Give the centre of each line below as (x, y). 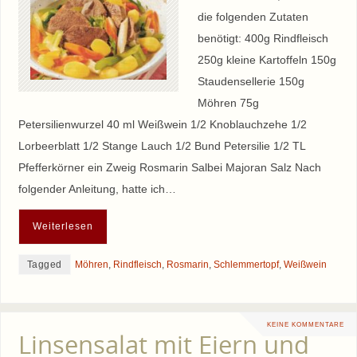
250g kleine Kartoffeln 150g (267, 59)
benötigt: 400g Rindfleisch (263, 38)
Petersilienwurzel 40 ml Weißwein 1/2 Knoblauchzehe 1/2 (162, 124)
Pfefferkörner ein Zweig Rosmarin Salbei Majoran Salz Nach (169, 167)
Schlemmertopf (246, 265)
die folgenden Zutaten (253, 16)
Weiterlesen (63, 227)
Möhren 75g (228, 102)
